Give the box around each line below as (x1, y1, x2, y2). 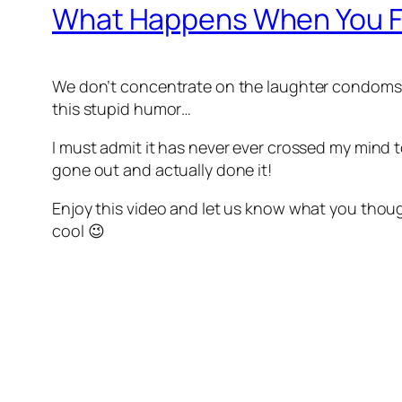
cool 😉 (52, 219, 105, 241)
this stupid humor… (52, 97, 192, 119)
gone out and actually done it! (52, 158, 272, 180)
